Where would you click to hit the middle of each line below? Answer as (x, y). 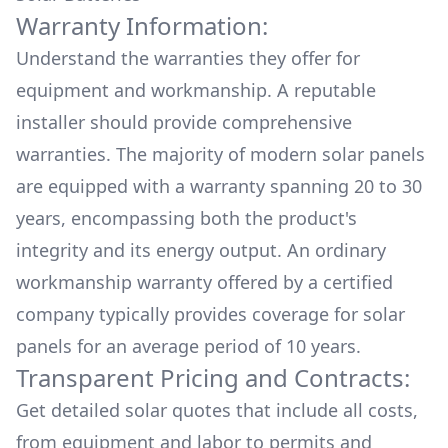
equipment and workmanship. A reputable (196, 90)
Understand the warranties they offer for (188, 58)
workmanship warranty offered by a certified (204, 282)
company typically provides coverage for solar (210, 314)
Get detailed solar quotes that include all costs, (217, 410)
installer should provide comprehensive (184, 122)
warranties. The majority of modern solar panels (220, 154)
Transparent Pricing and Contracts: (213, 377)
